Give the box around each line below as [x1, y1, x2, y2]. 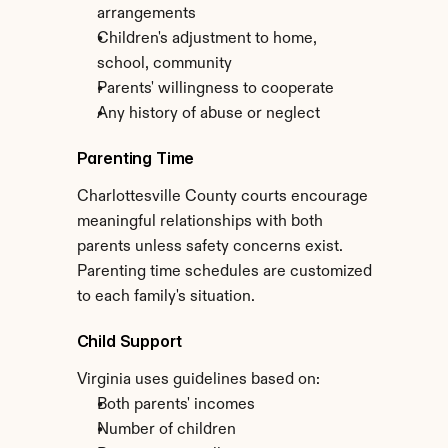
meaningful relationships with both [76, 214, 323, 230]
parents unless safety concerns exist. [76, 239, 343, 255]
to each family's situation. [76, 289, 255, 305]
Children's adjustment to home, [96, 31, 317, 47]
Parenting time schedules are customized [76, 264, 372, 280]
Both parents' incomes [96, 397, 255, 413]
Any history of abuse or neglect [96, 106, 320, 122]
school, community [96, 56, 232, 72]
